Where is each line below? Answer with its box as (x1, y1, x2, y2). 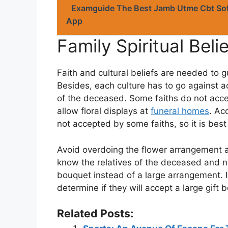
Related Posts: (57, 207, 133, 220)
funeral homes (151, 106, 209, 116)
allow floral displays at (57, 106, 151, 116)
